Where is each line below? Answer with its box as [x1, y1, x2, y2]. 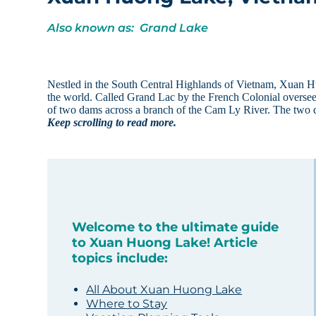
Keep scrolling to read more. [47, 116, 177, 129]
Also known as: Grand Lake [47, 21, 209, 35]
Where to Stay [86, 297, 168, 311]
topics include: [72, 250, 169, 267]
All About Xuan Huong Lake [86, 283, 243, 297]
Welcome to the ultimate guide [72, 219, 279, 236]
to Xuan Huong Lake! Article [72, 235, 258, 251]
